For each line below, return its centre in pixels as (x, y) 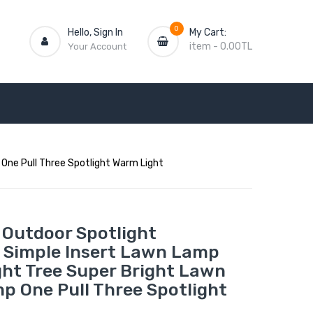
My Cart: (208, 32)
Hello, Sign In (95, 32)
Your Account (97, 46)
